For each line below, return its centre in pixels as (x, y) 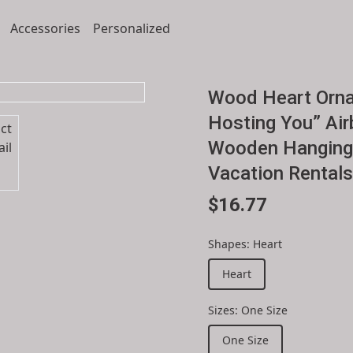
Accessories (45, 28)
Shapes (227, 244)
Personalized (132, 28)
